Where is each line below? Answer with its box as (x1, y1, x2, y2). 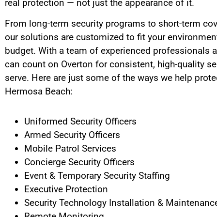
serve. (5, 72, 31, 83)
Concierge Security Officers (24, 156, 135, 168)
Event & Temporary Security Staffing (24, 170, 170, 182)
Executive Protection (24, 184, 108, 195)
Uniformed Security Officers (24, 116, 137, 127)
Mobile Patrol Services (24, 143, 116, 155)
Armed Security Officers (24, 129, 120, 141)
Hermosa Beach (5, 85, 70, 97)
